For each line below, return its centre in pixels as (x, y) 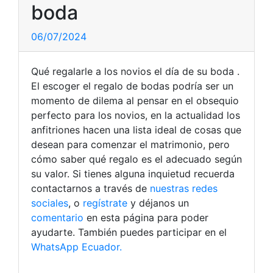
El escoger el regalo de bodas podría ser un (132, 86)
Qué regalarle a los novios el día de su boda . (135, 72)
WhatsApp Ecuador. (76, 247)
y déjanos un (158, 203)
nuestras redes (184, 189)
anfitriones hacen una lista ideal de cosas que (136, 130)
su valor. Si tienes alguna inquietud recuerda (133, 174)
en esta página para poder (146, 218)
